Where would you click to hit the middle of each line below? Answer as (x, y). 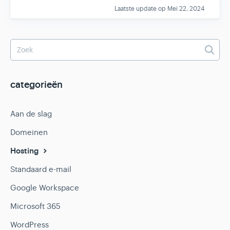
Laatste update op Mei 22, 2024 (159, 9)
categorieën (36, 85)
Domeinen (29, 132)
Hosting (26, 151)
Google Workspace (45, 188)
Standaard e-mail (41, 169)
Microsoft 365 (35, 206)
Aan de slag (31, 114)
